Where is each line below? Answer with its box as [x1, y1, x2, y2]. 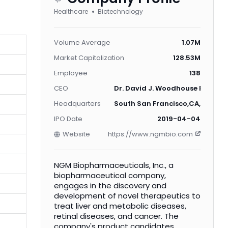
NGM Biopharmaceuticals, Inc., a [54, 160, 174, 170]
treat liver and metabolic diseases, [54, 201, 186, 211]
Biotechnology [98, 7, 143, 16]
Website [63, 129, 90, 139]
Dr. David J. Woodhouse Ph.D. [114, 83, 216, 93]
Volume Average [54, 38, 110, 47]
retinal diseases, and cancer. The [54, 211, 179, 221]
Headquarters [54, 99, 101, 108]
